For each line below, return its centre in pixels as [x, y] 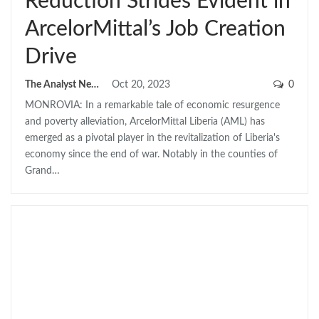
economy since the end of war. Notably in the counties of [151, 154]
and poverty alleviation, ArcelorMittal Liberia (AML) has [145, 121]
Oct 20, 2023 [141, 84]
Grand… [42, 171]
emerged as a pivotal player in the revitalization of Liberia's [152, 138]
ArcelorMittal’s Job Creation [155, 29]
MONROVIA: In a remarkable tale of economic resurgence [152, 105]
